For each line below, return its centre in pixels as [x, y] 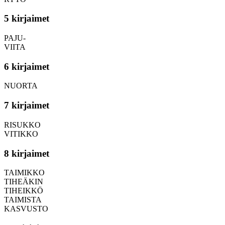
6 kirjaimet [27, 66]
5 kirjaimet [27, 19]
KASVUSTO [26, 209]
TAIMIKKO [24, 173]
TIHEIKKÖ [24, 191]
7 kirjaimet [27, 105]
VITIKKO [21, 134]
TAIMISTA [23, 200]
